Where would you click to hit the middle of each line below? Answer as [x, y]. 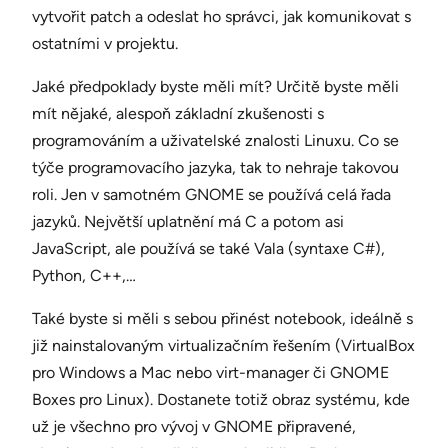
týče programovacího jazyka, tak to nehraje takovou [215, 168]
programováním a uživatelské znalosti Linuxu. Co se [215, 141]
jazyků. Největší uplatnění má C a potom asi [188, 222]
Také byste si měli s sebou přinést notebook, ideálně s [222, 319]
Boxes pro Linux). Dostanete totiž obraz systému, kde [221, 400]
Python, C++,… [84, 276]
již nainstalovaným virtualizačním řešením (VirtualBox [223, 346]
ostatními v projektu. [105, 44]
